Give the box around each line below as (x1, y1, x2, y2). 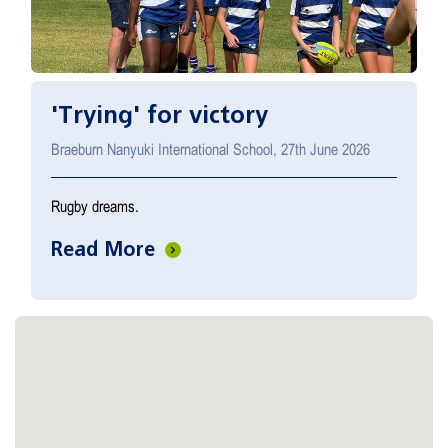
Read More (51, 238, 161, 261)
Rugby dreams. (51, 197, 139, 216)
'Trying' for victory (51, 102, 268, 129)
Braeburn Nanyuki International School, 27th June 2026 (51, 140, 370, 159)
